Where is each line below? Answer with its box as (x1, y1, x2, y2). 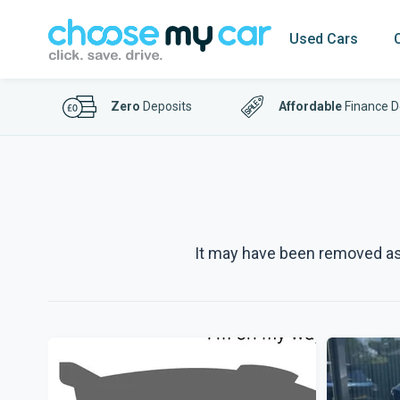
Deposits (140, 99, 192, 113)
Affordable (279, 99, 343, 113)
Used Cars (289, 30, 358, 47)
